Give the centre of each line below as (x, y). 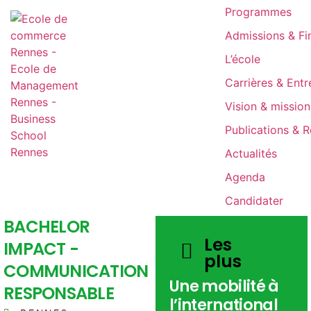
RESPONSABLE (59, 293)
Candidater (254, 201)
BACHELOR (47, 227)
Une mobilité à (224, 286)
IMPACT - (41, 249)
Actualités (251, 153)
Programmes (258, 12)
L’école (242, 59)
